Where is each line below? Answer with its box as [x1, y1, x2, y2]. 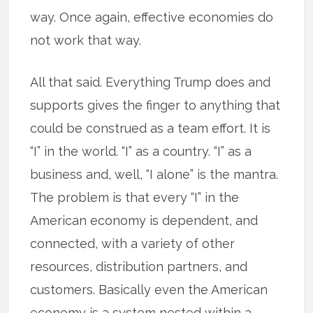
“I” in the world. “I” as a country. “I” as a [30, 144, 252, 159]
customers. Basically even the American [30, 282, 268, 298]
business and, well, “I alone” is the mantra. [30, 167, 279, 182]
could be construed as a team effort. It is [30, 121, 271, 136]
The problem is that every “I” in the [30, 190, 240, 205]
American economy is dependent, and [30, 213, 259, 228]
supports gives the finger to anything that [30, 98, 281, 113]
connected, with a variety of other [30, 236, 235, 252]
